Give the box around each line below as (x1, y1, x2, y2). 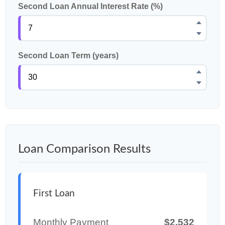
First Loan (33, 189, 75, 198)
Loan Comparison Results (18, 143, 151, 155)
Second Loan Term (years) (18, 51, 119, 60)
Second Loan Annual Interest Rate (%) (18, 2, 163, 11)
